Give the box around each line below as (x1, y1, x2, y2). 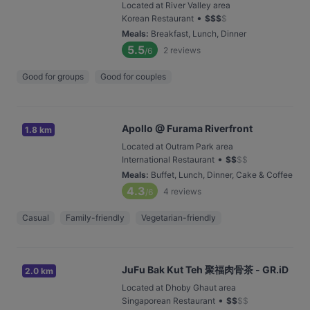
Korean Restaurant (122, 13, 194, 24)
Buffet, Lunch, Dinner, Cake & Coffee (151, 170, 293, 180)
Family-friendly (66, 212, 125, 223)
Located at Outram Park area (122, 141, 233, 152)
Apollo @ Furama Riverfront (122, 122, 253, 134)
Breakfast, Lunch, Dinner (151, 28, 246, 39)
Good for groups (22, 71, 84, 82)
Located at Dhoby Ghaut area (122, 282, 236, 293)
